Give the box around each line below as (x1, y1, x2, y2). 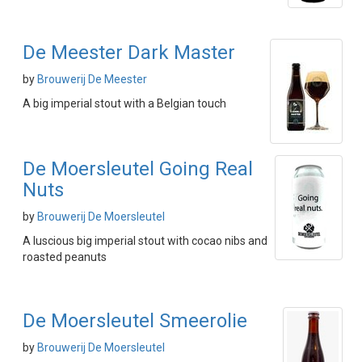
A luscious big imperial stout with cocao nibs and (23, 234, 267, 247)
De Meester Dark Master (23, 41, 235, 64)
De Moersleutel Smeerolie (23, 309, 247, 332)
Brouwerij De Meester (37, 73, 147, 86)
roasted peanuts (23, 250, 107, 263)
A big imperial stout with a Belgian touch (23, 97, 226, 110)
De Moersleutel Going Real (23, 158, 253, 180)
